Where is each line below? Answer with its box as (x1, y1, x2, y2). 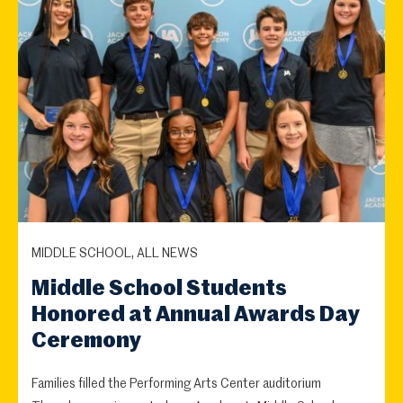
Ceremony (31, 329, 141, 352)
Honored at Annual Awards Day (31, 303, 360, 326)
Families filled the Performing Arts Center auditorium (31, 377, 321, 390)
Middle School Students (31, 277, 287, 300)
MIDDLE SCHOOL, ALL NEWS (31, 246, 198, 260)
